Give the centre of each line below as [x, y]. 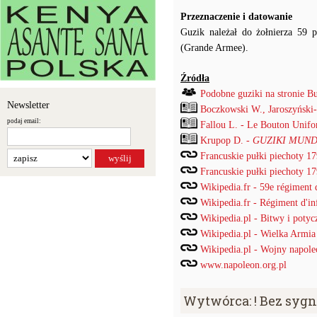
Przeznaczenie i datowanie [236, 17]
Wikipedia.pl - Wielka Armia [258, 234]
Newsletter [28, 105]
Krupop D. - [226, 140]
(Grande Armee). [214, 48]
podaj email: [24, 121]
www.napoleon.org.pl [243, 265]
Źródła [195, 78]
